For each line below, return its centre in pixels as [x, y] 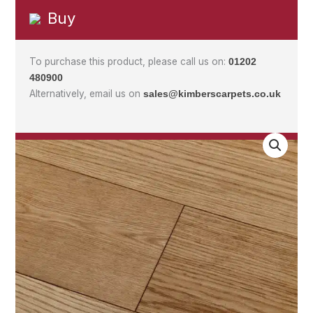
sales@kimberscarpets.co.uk [212, 94]
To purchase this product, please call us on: [129, 61]
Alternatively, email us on [87, 93]
